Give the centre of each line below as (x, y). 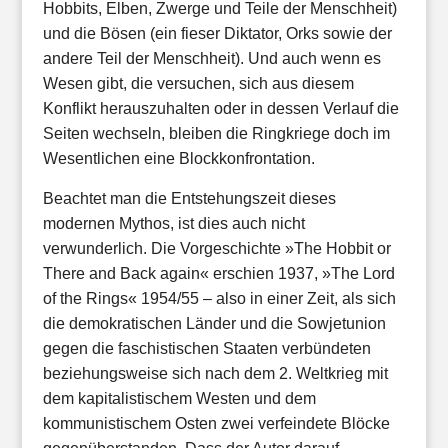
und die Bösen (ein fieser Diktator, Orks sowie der (217, 33)
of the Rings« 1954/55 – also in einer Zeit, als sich (219, 298)
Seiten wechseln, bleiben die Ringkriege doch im (216, 133)
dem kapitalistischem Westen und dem (179, 398)
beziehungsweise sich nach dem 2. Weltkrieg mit (215, 373)
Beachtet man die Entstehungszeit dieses (189, 198)
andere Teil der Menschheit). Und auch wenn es (211, 58)
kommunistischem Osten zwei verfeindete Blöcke (216, 423)
